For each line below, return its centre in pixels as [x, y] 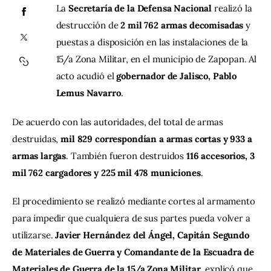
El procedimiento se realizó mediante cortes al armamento [135, 201]
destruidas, [37, 139]
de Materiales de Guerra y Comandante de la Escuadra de [134, 252]
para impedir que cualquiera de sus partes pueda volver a [132, 218]
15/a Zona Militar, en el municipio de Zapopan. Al [158, 59]
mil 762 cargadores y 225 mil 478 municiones [106, 172]
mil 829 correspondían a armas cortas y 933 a [158, 139]
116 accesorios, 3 [222, 155]
